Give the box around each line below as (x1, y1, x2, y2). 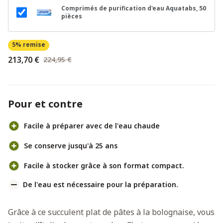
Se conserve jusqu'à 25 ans (24, 140, 117, 150)
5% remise (12, 40, 45, 49)
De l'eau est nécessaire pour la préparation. (23, 179, 178, 189)
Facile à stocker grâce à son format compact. (24, 160, 184, 170)
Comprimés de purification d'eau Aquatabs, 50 (61, 3, 207, 12)
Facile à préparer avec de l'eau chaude (24, 120, 160, 130)
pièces (61, 11, 83, 20)
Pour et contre (8, 97, 83, 111)
